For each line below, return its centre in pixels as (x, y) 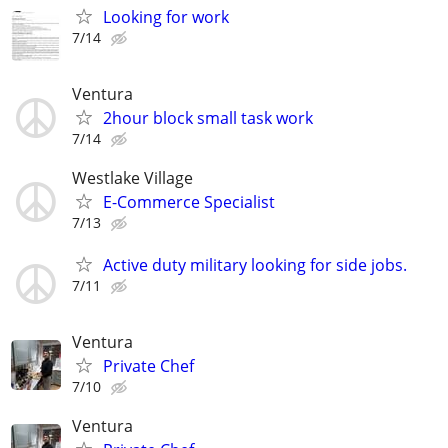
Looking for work (166, 16)
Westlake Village (132, 178)
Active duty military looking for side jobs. (255, 264)
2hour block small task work (208, 118)
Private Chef (148, 365)
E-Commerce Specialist (189, 202)
